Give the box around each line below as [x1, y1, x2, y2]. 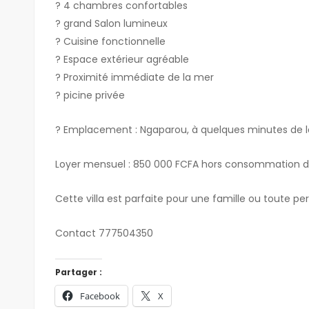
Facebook [79, 289, 120, 302]
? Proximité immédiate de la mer [54, 70, 214, 84]
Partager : [54, 266, 102, 278]
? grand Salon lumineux [54, 16, 168, 30]
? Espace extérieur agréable [54, 52, 189, 66]
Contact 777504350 [54, 226, 153, 240]
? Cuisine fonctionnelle [54, 34, 166, 48]
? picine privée [54, 88, 125, 102]
